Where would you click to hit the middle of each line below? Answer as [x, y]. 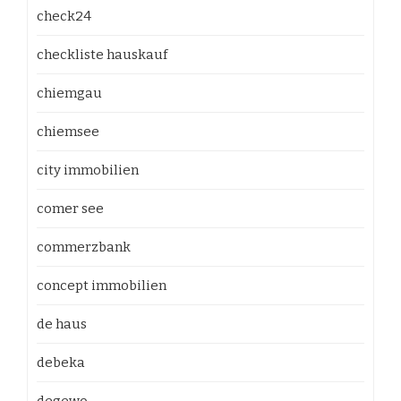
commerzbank [84, 247]
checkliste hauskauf [102, 55]
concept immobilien [102, 286]
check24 [64, 16]
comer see [70, 209]
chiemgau [69, 93]
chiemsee [68, 132]
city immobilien [88, 170]
